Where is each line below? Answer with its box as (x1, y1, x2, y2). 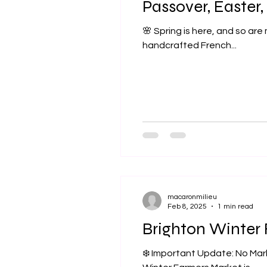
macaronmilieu (167, 193, 217, 201)
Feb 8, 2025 (167, 202, 207, 210)
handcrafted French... (142, 41, 237, 50)
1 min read (218, 202, 253, 210)
